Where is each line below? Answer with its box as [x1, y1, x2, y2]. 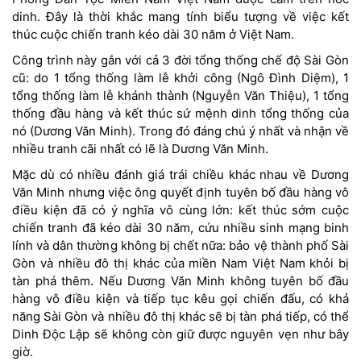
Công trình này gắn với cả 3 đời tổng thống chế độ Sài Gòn [12, 52, 349, 68]
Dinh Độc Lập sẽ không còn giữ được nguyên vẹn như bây [12, 326, 349, 342]
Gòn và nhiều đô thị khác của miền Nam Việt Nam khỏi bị [12, 255, 349, 271]
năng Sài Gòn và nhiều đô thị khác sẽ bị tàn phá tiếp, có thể [12, 308, 349, 324]
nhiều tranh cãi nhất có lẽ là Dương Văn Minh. [12, 140, 268, 156]
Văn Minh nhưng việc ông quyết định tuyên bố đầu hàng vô [12, 184, 349, 200]
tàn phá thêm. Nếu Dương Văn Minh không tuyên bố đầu [12, 272, 349, 288]
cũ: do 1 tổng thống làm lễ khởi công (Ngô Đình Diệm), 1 [12, 69, 349, 85]
